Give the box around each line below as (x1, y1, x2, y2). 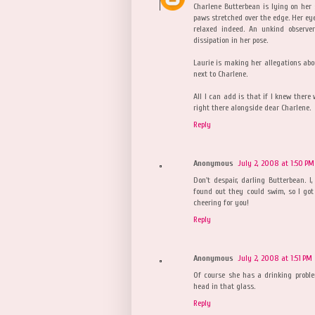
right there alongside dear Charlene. (193, 102, 311, 112)
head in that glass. (193, 281, 255, 291)
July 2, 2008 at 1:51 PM (238, 252, 312, 263)
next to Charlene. (193, 68, 247, 79)
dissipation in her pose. (193, 34, 268, 45)
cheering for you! (193, 197, 249, 207)
